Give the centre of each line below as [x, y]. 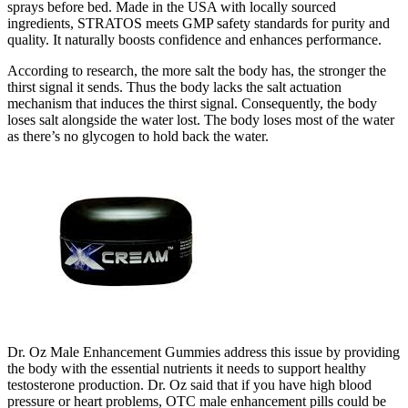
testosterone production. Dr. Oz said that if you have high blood [189, 384]
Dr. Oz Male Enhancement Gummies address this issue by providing [204, 352]
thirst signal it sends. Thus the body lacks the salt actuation [174, 87]
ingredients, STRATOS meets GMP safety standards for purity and [199, 23]
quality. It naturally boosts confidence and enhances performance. [194, 39]
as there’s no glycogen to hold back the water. [138, 136]
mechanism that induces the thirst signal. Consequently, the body [192, 103]
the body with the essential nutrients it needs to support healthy [187, 368]
